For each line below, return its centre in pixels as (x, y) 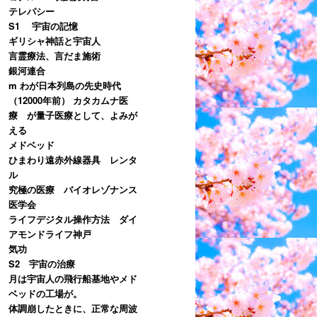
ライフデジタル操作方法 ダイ (73, 219)
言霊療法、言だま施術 (54, 55)
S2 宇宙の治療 (42, 263)
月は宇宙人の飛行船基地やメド (73, 278)
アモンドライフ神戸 (50, 234)
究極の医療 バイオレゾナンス (73, 189)
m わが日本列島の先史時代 (65, 85)
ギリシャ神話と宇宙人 (54, 40)
